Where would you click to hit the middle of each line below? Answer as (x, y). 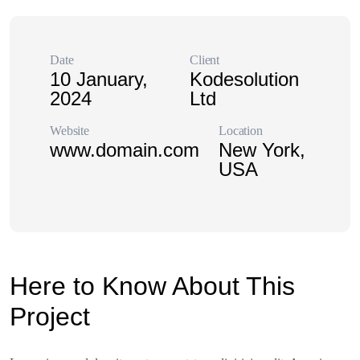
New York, (262, 150)
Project (50, 317)
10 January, (99, 79)
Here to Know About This (152, 286)
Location (241, 131)
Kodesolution (244, 79)
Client (205, 60)
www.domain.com (125, 150)
